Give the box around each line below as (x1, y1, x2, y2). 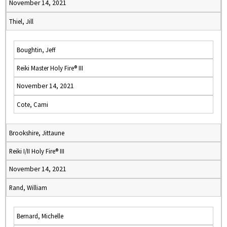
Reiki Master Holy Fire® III (17, 64, 83, 72)
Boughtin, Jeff (17, 46, 55, 54)
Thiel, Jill (9, 17, 33, 25)
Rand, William (9, 183, 47, 192)
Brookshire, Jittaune (9, 129, 64, 137)
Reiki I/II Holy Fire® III (9, 147, 64, 155)
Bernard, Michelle (17, 212, 63, 220)
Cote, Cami (17, 100, 48, 108)
